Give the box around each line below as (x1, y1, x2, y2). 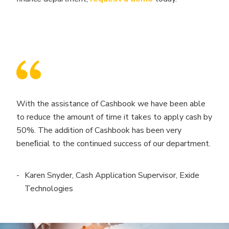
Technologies (25, 182, 73, 194)
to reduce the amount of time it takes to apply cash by (16, 111, 212, 123)
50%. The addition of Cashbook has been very (16, 124, 181, 136)
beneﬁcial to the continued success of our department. (16, 138, 211, 149)
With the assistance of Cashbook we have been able (16, 98, 205, 109)
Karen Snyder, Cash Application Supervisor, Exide (25, 169, 199, 181)
